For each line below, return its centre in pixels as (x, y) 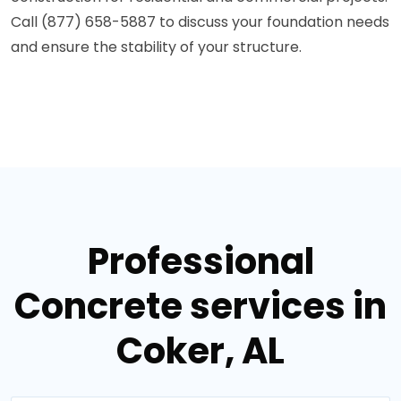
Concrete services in (200, 307)
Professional (200, 262)
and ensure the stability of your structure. (156, 47)
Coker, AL (200, 351)
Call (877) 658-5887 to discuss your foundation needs (200, 22)
